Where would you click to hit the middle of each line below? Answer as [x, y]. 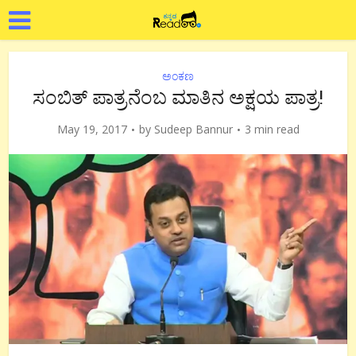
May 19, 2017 [92, 129]
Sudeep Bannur [193, 129]
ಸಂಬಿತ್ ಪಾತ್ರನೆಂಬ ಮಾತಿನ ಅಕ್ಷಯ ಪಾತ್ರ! [178, 97]
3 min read [272, 129]
